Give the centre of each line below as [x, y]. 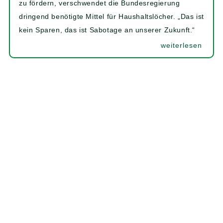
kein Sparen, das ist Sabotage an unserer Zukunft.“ [107, 30]
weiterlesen [181, 45]
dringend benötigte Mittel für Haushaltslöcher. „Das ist [112, 16]
